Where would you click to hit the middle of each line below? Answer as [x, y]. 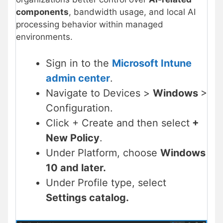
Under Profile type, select [106, 183]
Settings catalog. [87, 198]
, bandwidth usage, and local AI [132, 12]
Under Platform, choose [103, 153]
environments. [44, 37]
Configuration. [79, 108]
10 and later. [76, 168]
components [42, 12]
